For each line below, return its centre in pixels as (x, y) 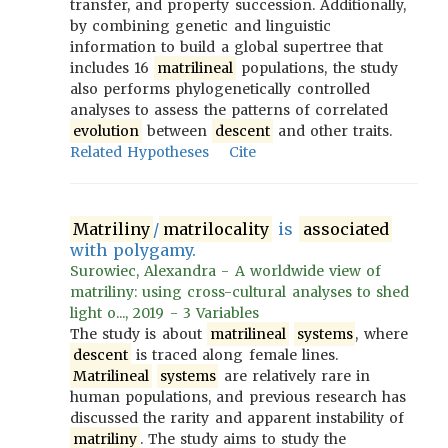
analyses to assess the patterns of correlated (229, 110)
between (177, 131)
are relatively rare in (294, 376)
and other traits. (332, 131)
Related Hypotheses (140, 152)
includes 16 (112, 68)
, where (381, 334)
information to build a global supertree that (227, 47)
